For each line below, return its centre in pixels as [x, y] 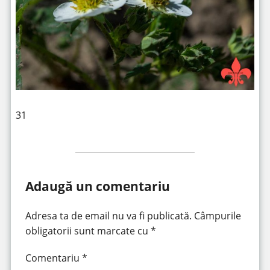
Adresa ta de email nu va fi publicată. [108, 216]
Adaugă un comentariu [97, 186]
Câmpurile [217, 216]
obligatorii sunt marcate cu [88, 231]
